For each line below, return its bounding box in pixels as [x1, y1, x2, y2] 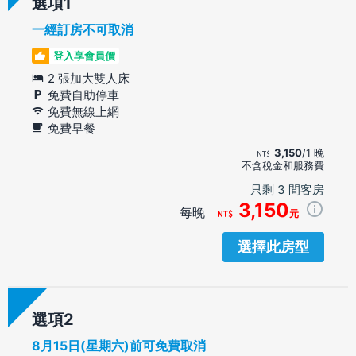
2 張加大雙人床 [48, 70, 130, 86]
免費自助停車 [48, 87, 119, 103]
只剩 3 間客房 [250, 181, 324, 197]
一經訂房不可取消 [32, 21, 133, 37]
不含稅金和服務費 [242, 158, 324, 172]
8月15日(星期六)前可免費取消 [32, 337, 206, 354]
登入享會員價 [53, 48, 115, 62]
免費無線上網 [48, 103, 119, 119]
